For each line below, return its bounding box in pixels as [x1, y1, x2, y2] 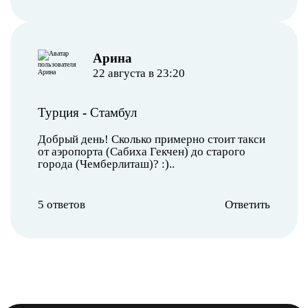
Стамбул [90, 104, 137, 120]
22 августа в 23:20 [92, 66, 185, 80]
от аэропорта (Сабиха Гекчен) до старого [38, 144, 245, 158]
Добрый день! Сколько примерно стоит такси [38, 132, 265, 146]
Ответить [225, 197, 270, 211]
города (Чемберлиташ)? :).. [38, 157, 175, 170]
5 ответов [38, 197, 85, 211]
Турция [38, 104, 79, 120]
